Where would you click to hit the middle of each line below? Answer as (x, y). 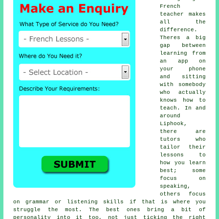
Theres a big (183, 38)
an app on (183, 61)
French (170, 7)
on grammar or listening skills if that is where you (109, 202)
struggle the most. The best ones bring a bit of (109, 210)
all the (183, 22)
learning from (183, 54)
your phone (183, 69)
